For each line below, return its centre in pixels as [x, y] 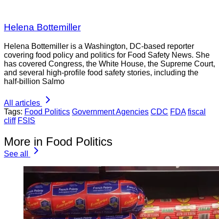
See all [16, 153]
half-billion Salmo [34, 81]
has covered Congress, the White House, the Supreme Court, [109, 64]
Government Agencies [110, 111]
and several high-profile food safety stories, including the [101, 72]
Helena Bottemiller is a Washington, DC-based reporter [99, 46]
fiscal [197, 111]
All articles [22, 103]
